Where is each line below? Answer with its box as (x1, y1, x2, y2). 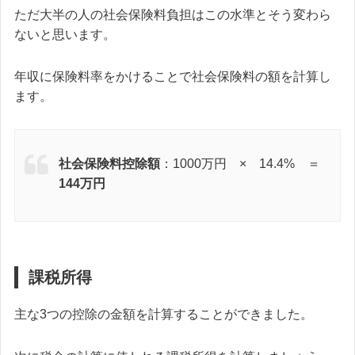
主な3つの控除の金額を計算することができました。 (14, 307, 313, 322)
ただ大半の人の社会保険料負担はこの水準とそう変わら (14, 7, 331, 21)
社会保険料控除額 (59, 157, 160, 171)
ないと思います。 (14, 27, 116, 41)
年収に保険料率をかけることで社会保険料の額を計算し (14, 70, 331, 84)
